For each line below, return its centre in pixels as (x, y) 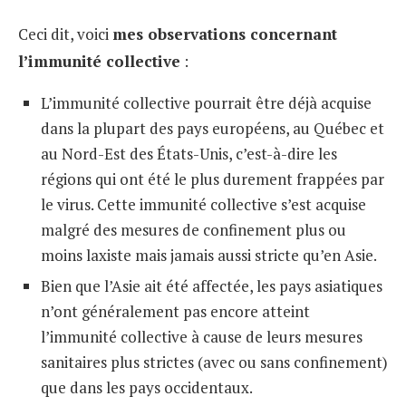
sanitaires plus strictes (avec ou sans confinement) (214, 362)
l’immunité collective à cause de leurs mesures (202, 336)
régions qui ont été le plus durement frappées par (213, 179)
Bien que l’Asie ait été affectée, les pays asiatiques (212, 285)
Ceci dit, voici (65, 34)
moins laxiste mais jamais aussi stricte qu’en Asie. (209, 255)
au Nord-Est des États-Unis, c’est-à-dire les (189, 153)
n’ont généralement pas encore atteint (175, 311)
